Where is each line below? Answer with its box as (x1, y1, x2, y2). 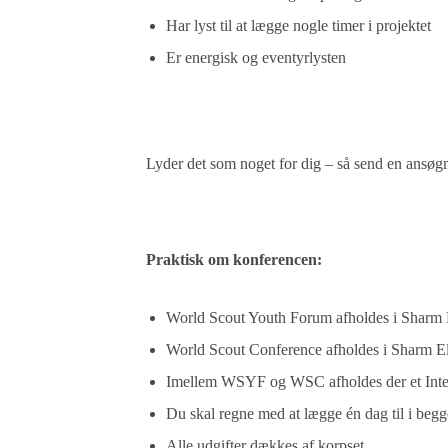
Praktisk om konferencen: (146, 251, 323, 268)
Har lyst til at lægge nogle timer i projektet (166, 17, 432, 34)
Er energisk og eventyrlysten (166, 49, 347, 66)
